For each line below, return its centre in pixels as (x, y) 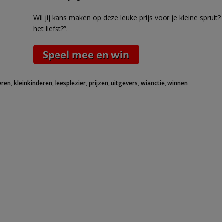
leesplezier (71, 83)
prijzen (99, 83)
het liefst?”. (51, 28)
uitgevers (125, 83)
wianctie (153, 83)
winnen (178, 83)
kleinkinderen (33, 83)
